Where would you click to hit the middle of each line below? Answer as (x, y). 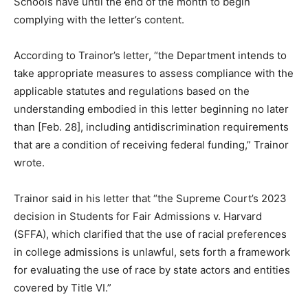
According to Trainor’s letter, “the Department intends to (150, 55)
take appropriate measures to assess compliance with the (154, 73)
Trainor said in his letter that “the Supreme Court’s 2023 (150, 198)
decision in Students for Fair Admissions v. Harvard (138, 216)
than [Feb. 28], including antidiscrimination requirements (151, 126)
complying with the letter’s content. (99, 19)
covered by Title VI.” (63, 287)
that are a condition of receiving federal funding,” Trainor (151, 144)
